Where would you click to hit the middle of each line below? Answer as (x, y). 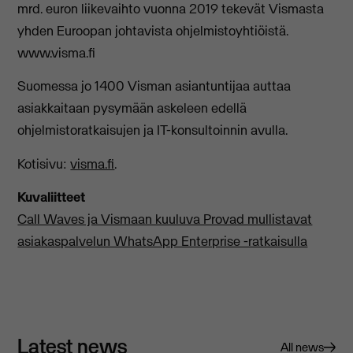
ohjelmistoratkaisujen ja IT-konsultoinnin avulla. (153, 130)
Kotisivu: (44, 163)
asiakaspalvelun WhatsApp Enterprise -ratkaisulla (163, 242)
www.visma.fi (57, 52)
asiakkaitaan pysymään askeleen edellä (132, 108)
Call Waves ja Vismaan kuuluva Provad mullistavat (165, 219)
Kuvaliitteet (52, 197)
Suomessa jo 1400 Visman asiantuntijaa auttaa (154, 86)
